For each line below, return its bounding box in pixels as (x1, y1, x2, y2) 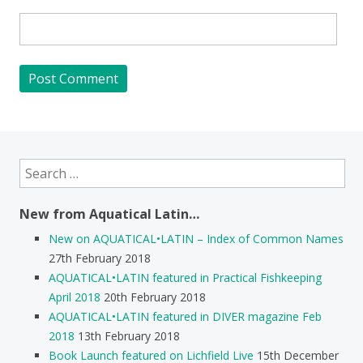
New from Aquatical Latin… (19, 204, 199, 223)
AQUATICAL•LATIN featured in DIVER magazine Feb (49, 308, 322, 324)
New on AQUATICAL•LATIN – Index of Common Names (49, 230, 344, 246)
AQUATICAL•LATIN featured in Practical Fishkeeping (49, 269, 322, 285)
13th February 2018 (78, 327, 180, 344)
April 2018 (49, 288, 100, 305)
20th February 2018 (104, 288, 206, 305)
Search (19, 159, 54, 175)
